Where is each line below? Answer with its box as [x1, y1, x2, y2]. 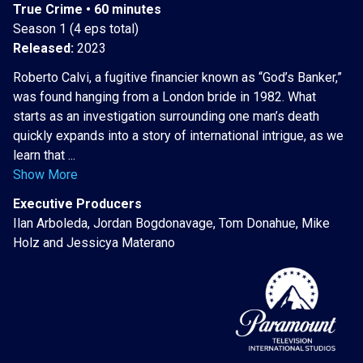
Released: [13, 41, 77, 57]
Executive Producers [13, 196, 142, 212]
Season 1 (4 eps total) [13, 21, 139, 37]
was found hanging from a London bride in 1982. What [13, 89, 316, 105]
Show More [13, 167, 78, 183]
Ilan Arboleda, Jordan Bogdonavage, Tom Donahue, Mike [13, 216, 330, 232]
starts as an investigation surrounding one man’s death [13, 109, 319, 125]
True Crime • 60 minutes [13, 2, 161, 18]
